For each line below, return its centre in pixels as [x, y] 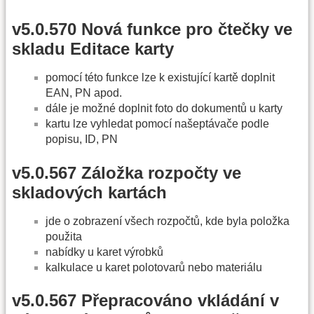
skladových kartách [89, 192]
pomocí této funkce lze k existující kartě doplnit [160, 78]
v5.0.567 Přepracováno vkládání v [145, 301]
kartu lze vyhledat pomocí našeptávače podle [157, 124]
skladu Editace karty [93, 49]
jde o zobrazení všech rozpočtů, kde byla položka [168, 221]
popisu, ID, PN [82, 139]
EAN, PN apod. [84, 93]
